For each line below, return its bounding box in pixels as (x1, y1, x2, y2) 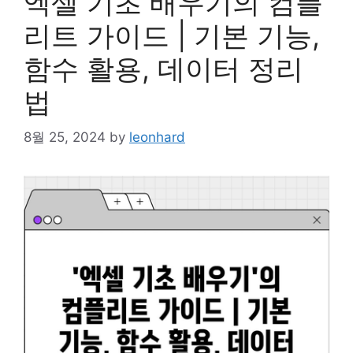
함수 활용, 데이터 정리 (24, 52, 303, 85)
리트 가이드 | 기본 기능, (24, 19, 320, 52)
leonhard (129, 128, 185, 145)
